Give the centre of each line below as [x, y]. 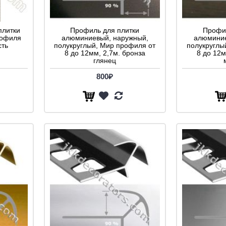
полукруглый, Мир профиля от [105, 46]
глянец [105, 61]
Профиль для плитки [105, 31]
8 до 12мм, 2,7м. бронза [105, 53]
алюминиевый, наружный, [105, 38]
